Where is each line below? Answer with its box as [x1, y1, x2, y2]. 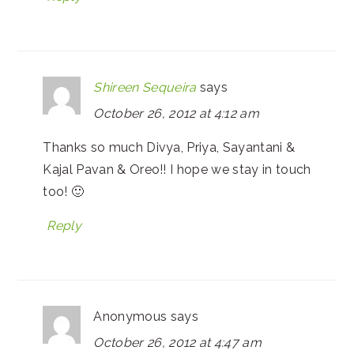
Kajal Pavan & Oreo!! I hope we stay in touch [43, 161, 311, 177]
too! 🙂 [43, 183, 85, 199]
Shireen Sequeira [93, 79, 197, 95]
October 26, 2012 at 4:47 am [93, 334, 262, 350]
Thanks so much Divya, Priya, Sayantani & [43, 139, 296, 155]
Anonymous [93, 308, 168, 324]
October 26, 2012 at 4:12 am [93, 105, 260, 121]
